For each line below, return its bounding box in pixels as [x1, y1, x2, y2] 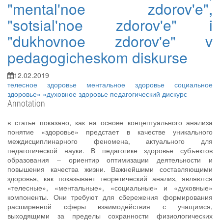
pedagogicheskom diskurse [7, 47, 188, 68]
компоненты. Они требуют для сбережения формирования [7, 192, 213, 202]
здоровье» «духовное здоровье [7, 89, 110, 99]
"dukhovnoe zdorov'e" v [7, 30, 213, 52]
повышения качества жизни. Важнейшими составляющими [7, 164, 213, 174]
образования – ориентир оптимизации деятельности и [7, 155, 213, 165]
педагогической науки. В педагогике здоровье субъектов [7, 145, 213, 155]
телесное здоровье [7, 80, 86, 89]
